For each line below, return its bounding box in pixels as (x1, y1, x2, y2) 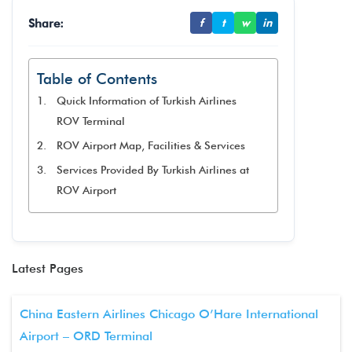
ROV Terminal (56, 115, 125, 127)
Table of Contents (37, 70, 157, 88)
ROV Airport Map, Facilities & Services (56, 139, 245, 152)
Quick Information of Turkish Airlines (56, 94, 236, 107)
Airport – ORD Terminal (20, 328, 152, 343)
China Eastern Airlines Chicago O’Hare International (20, 306, 318, 321)
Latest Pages (12, 261, 83, 276)
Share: (28, 15, 64, 31)
